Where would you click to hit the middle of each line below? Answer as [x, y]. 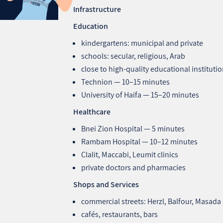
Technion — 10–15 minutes [126, 82]
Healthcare [92, 111]
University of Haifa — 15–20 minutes [140, 95]
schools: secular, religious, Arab [133, 56]
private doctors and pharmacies [134, 167]
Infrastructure [97, 9]
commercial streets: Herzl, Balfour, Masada [151, 201]
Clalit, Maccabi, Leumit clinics [130, 154]
